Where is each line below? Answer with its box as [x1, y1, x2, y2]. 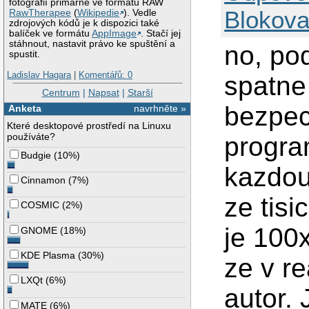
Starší [127, 87, 153, 99]
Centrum [41, 87, 80, 99]
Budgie [21, 149, 52, 161]
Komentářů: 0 [79, 69, 133, 80]
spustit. [9, 48, 41, 59]
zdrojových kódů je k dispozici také [9, 17, 160, 28]
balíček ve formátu [9, 28, 92, 39]
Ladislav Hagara [7, 69, 72, 80]
